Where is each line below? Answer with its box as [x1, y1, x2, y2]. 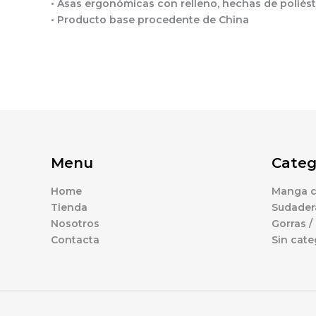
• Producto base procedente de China [51, 13, 249, 26]
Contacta [51, 233, 99, 246]
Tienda [51, 201, 87, 214]
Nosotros [51, 217, 99, 230]
